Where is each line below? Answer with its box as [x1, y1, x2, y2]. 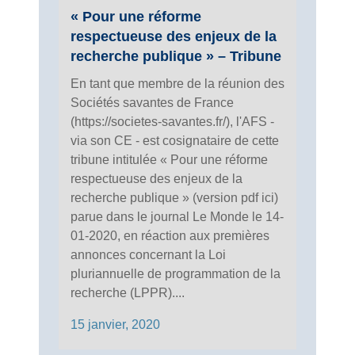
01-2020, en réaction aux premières [71, 228, 269, 242]
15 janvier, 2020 [71, 317, 160, 331]
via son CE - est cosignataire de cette [71, 133, 279, 147]
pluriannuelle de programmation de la [71, 266, 281, 281]
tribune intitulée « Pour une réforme [71, 152, 268, 166]
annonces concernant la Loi [71, 247, 226, 261]
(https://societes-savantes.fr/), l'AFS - [71, 114, 274, 128]
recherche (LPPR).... [71, 285, 185, 300]
